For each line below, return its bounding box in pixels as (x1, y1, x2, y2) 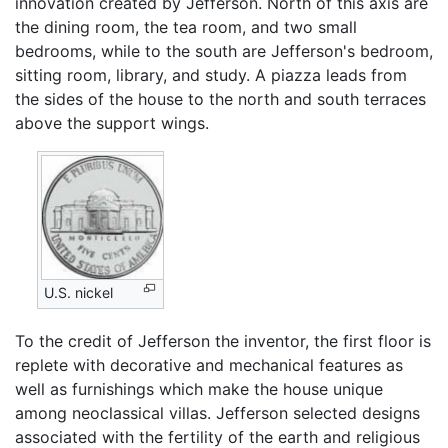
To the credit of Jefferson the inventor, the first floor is (15, 331, 431, 352)
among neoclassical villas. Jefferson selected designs (15, 403, 420, 424)
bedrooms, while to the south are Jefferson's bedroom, (15, 40, 433, 61)
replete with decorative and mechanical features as (15, 355, 403, 376)
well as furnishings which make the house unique (15, 379, 383, 400)
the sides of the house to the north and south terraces (15, 88, 426, 109)
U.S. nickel (44, 283, 114, 301)
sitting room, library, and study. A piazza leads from (15, 64, 407, 85)
